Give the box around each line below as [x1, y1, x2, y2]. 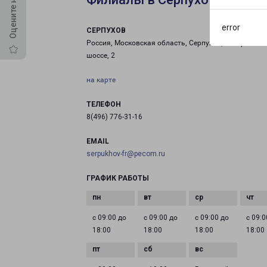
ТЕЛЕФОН [86, 100, 121, 108]
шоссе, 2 [86, 51, 115, 60]
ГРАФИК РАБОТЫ [86, 174, 149, 182]
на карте [86, 76, 116, 84]
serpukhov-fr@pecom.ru [86, 150, 165, 158]
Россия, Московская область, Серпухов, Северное [86, 39, 257, 47]
